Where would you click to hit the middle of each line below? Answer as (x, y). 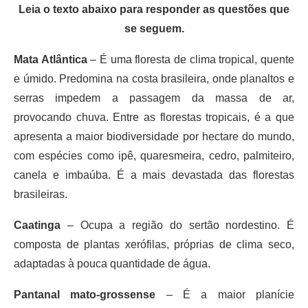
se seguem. (154, 28)
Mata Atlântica (51, 59)
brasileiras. (41, 194)
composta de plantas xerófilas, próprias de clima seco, (154, 244)
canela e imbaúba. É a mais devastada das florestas (154, 175)
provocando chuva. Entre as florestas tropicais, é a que (154, 117)
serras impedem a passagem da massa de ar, (154, 98)
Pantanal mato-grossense (85, 294)
